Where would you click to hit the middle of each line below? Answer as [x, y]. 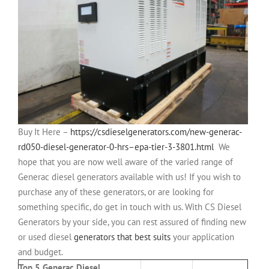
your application [202, 237]
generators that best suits [122, 237]
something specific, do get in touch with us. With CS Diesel [130, 207]
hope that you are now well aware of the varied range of [125, 162]
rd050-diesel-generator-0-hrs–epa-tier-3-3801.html [116, 147]
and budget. [41, 252]
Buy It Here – [44, 131]
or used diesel [46, 237]
